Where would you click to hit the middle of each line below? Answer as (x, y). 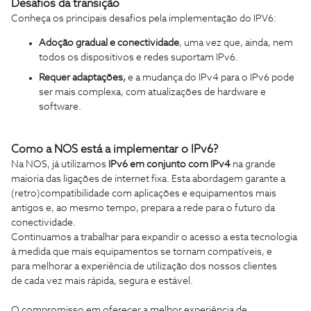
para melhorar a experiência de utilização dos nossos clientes (144, 266)
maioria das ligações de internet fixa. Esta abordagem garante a (148, 179)
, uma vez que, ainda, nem (236, 43)
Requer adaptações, (83, 77)
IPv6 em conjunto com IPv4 (169, 164)
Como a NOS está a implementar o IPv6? (115, 149)
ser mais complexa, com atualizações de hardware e (152, 92)
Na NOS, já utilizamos (60, 164)
